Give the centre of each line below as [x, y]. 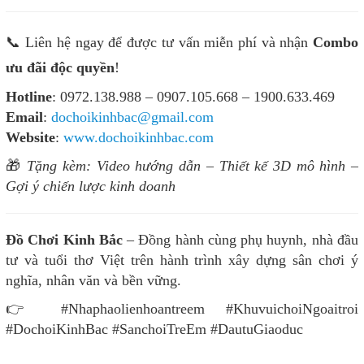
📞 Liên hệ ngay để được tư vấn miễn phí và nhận [159, 43]
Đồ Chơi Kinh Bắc [64, 240]
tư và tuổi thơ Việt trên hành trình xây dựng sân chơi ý [182, 260]
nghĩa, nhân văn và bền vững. [93, 281]
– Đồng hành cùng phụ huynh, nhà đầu [240, 240]
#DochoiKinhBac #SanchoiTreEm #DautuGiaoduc [154, 329]
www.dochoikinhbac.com [139, 138]
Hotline [29, 97]
